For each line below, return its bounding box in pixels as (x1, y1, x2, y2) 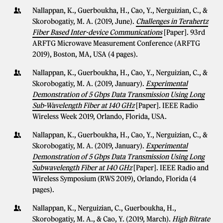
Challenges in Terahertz (136, 17, 208, 26)
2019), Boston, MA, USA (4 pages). (32, 50, 138, 59)
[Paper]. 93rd (164, 28, 205, 37)
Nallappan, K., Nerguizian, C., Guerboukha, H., (32, 204, 176, 213)
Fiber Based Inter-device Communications (32, 28, 162, 37)
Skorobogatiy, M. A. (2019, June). (32, 17, 136, 26)
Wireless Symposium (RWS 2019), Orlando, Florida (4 (32, 174, 196, 183)
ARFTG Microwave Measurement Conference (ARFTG (32, 39, 200, 48)
